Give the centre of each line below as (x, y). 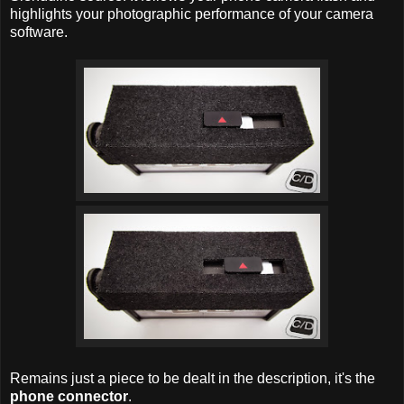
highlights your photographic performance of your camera (192, 14)
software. (39, 32)
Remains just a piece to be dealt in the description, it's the (193, 379)
